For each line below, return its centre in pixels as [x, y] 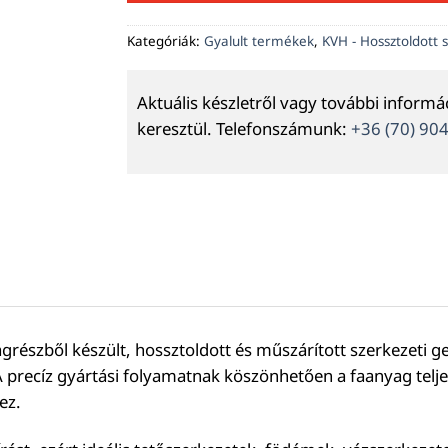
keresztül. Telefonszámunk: [244, 129]
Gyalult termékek [259, 40]
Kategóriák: [165, 40]
